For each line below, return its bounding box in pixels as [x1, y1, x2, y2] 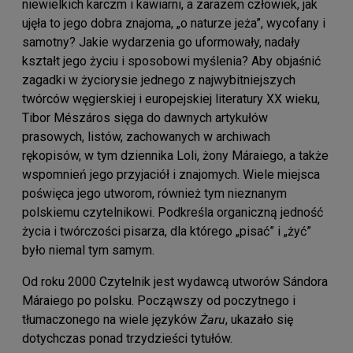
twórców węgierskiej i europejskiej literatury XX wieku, [22, 91, 320, 106]
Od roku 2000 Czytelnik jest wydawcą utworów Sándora [22, 273, 328, 289]
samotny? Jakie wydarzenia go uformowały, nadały [22, 34, 300, 50]
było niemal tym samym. [22, 242, 154, 258]
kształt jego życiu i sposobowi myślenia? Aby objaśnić [22, 53, 321, 69]
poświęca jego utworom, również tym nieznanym [22, 185, 287, 201]
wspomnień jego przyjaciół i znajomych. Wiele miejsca [22, 166, 320, 182]
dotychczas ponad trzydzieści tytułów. [22, 330, 232, 346]
